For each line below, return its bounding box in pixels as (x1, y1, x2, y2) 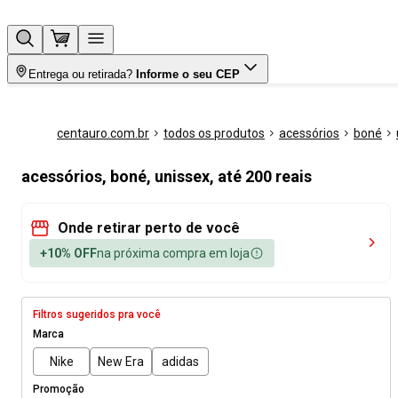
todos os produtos (163, 126, 265, 140)
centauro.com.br (57, 126, 149, 140)
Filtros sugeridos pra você (33, 308, 161, 321)
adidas (162, 354, 199, 369)
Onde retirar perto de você (58, 219, 240, 236)
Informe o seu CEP (136, 68, 240, 81)
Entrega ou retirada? (28, 68, 132, 81)
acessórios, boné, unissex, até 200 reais (21, 167, 312, 186)
